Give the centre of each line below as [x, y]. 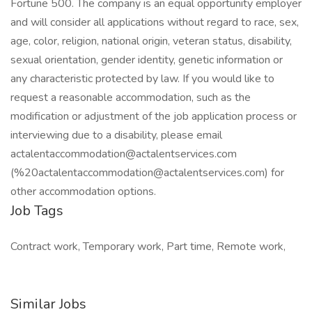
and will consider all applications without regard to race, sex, [155, 22]
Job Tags [37, 211]
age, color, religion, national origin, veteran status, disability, [151, 41]
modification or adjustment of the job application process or [154, 116]
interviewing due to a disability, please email [116, 135]
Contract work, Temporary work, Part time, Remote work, [148, 247]
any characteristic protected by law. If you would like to [142, 79]
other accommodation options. [83, 192]
